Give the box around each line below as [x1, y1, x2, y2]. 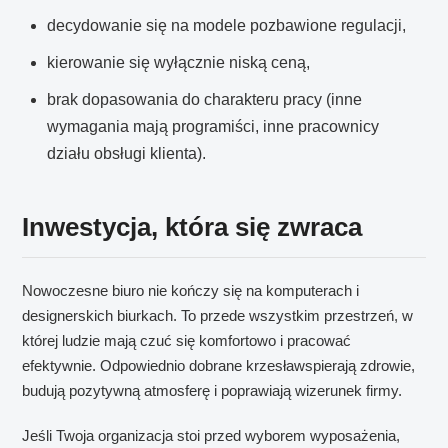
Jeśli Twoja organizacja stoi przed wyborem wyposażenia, [22, 427, 401, 445]
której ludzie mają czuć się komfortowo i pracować [22, 332, 352, 350]
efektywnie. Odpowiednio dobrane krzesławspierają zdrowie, [22, 357, 416, 375]
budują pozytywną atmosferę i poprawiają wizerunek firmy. [22, 382, 403, 400]
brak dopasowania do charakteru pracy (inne [47, 91, 363, 109]
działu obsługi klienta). [47, 145, 207, 163]
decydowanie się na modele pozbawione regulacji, [47, 17, 407, 35]
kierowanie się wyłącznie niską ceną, [47, 54, 311, 72]
